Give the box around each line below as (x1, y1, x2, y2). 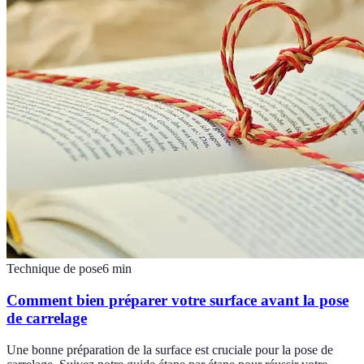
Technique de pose (6, 262, 102, 276)
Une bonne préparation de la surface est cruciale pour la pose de (6, 342, 333, 357)
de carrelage (6, 309, 87, 327)
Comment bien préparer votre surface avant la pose (6, 291, 349, 309)
